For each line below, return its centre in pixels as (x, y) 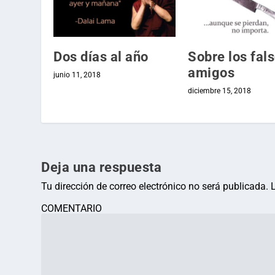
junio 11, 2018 (77, 75)
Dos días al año (101, 56)
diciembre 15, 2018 (219, 91)
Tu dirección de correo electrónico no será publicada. (155, 186)
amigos (211, 72)
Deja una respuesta (102, 167)
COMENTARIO (72, 208)
